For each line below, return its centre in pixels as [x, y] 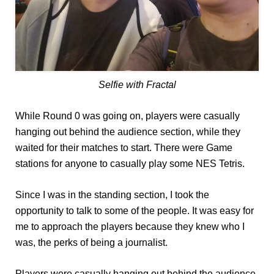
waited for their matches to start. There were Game [124, 148]
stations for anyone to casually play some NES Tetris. [130, 164]
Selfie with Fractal [137, 85]
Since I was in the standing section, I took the [112, 195]
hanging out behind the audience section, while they [128, 132]
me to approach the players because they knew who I [130, 227]
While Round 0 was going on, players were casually [128, 116]
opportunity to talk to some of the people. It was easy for [135, 211]
